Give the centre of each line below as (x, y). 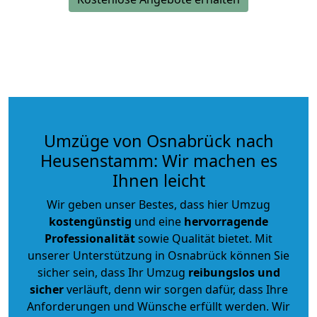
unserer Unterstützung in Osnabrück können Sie (158, 255)
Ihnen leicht (158, 180)
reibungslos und (234, 272)
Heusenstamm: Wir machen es (158, 160)
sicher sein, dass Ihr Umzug (113, 272)
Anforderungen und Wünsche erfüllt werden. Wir (158, 306)
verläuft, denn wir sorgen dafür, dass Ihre (175, 289)
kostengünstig (90, 221)
